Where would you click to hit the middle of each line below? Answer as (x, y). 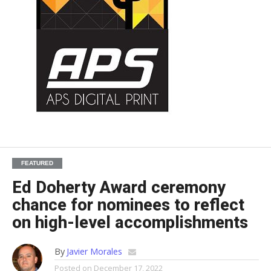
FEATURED (37, 163)
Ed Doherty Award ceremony (119, 187)
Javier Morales (94, 251)
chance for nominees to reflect (128, 205)
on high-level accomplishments (130, 222)
